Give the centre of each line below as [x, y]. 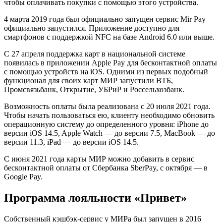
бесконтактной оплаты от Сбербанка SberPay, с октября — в [106, 168]
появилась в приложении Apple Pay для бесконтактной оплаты [111, 63]
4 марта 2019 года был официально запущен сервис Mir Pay [105, 19]
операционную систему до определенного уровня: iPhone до [106, 124]
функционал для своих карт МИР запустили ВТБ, [88, 81]
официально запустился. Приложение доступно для [92, 28]
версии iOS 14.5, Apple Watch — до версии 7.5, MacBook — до [110, 133]
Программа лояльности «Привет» [95, 197]
